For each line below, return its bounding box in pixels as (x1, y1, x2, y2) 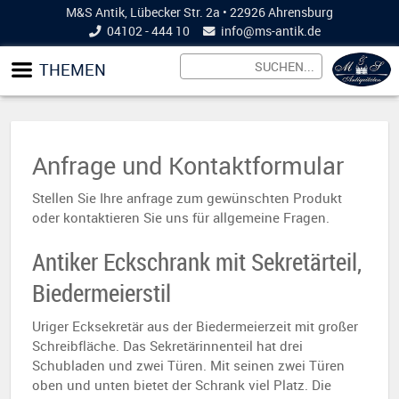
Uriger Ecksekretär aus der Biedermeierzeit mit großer (32, 317, 358, 335)
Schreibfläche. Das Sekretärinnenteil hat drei (32, 337, 303, 354)
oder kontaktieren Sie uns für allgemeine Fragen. (32, 208, 330, 226)
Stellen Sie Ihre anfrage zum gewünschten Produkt (32, 189, 342, 207)
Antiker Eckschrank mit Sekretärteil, (32, 246, 362, 278)
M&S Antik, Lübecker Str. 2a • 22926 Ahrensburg (66, 4, 333, 20)
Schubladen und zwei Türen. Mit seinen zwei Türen (32, 356, 345, 374)
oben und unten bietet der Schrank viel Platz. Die (32, 376, 331, 394)
